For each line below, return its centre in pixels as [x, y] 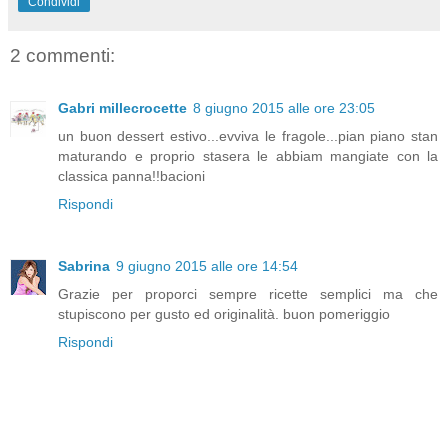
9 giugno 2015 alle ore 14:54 [207, 265]
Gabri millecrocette [122, 107]
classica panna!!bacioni [131, 175]
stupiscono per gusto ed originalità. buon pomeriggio [224, 313]
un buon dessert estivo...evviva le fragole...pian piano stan [248, 135]
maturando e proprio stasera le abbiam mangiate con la [248, 155]
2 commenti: [62, 56]
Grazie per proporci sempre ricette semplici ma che [248, 293]
